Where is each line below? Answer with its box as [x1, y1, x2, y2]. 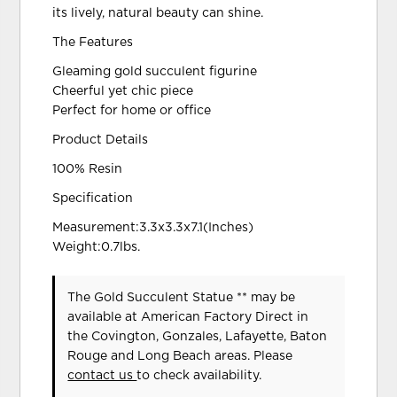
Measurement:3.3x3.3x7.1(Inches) [52, 222, 254, 234]
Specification [52, 192, 134, 205]
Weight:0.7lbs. [52, 241, 141, 253]
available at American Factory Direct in [67, 311, 309, 323]
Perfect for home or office [52, 105, 212, 117]
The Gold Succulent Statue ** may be [67, 292, 296, 304]
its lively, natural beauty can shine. [52, 7, 264, 19]
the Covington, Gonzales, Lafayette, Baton [67, 331, 328, 343]
